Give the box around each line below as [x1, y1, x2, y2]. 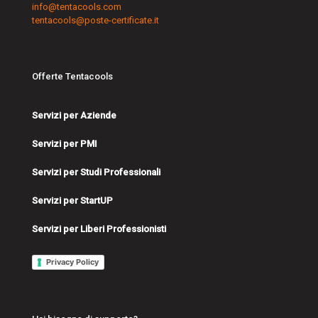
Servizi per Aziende [32, 110, 116, 121]
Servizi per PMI [32, 138, 97, 149]
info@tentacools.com [32, 1, 121, 12]
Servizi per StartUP [32, 195, 113, 206]
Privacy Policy [46, 257, 99, 268]
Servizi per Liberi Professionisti [32, 224, 166, 234]
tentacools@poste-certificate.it [32, 15, 159, 26]
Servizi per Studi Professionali [32, 167, 160, 177]
